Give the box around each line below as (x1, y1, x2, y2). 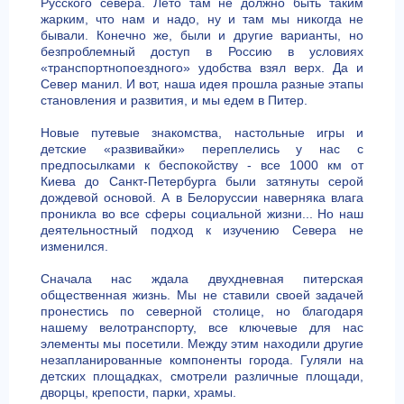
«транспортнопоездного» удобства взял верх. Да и (40, 60, 364, 75)
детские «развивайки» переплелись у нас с (40, 142, 364, 156)
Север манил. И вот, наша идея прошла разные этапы (40, 77, 364, 91)
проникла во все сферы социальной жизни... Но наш (40, 207, 364, 221)
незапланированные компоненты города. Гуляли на (40, 353, 364, 367)
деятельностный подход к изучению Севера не (40, 223, 364, 237)
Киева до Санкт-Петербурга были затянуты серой (40, 174, 364, 188)
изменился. (40, 239, 108, 253)
